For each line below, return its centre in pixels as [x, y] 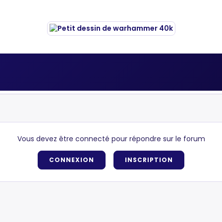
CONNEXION [72, 160]
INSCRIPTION [149, 160]
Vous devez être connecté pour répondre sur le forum [111, 139]
